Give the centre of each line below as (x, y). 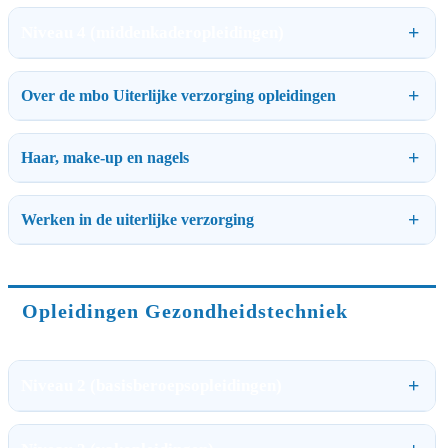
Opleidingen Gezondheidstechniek (185, 310)
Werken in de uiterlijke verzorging (137, 219)
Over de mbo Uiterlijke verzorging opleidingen (178, 95)
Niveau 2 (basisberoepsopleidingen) (151, 385)
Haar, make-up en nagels (105, 157)
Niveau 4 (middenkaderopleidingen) (152, 32)
